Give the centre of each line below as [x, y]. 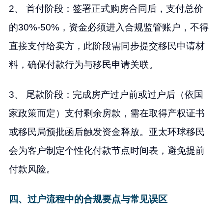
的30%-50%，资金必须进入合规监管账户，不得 [109, 27]
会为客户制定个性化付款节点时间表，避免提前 [107, 151]
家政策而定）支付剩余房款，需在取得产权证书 [107, 113]
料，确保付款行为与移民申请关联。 [83, 65]
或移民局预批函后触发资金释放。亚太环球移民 [107, 132]
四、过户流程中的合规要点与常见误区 [88, 199]
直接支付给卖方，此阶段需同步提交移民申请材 [107, 46]
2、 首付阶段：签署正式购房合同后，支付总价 [106, 9]
